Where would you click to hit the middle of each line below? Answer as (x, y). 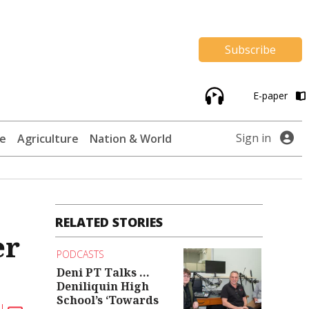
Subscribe (250, 49)
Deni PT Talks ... (103, 272)
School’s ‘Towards (108, 300)
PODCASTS (81, 255)
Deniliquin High (103, 286)
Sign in (253, 138)
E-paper (271, 96)
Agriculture (48, 139)
